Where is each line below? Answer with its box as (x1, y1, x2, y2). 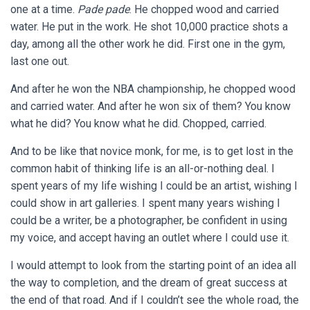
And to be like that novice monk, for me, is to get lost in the (10, 145, 293, 158)
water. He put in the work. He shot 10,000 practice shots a (10, 20, 288, 33)
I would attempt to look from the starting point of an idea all (10, 259, 296, 272)
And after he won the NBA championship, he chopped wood (10, 82, 295, 95)
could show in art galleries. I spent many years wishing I (10, 197, 280, 210)
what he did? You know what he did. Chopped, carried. (10, 117, 266, 130)
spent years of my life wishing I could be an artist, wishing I (10, 179, 298, 192)
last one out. (10, 55, 72, 68)
